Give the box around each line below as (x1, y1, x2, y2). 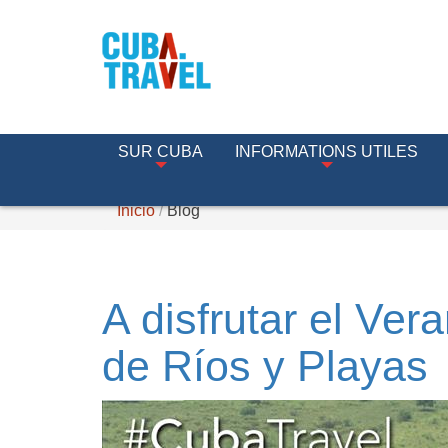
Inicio (117, 202, 155, 219)
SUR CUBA (118, 143, 203, 160)
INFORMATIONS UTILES (235, 143, 418, 160)
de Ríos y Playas (102, 342, 428, 390)
